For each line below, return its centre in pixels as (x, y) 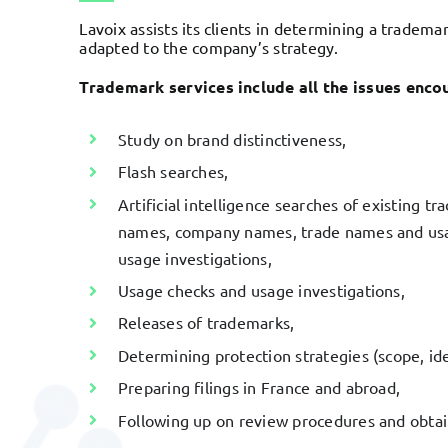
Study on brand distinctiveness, (232, 138)
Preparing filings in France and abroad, (259, 387)
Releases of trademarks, (206, 322)
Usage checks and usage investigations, (261, 289)
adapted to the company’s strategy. (209, 46)
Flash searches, (173, 171)
